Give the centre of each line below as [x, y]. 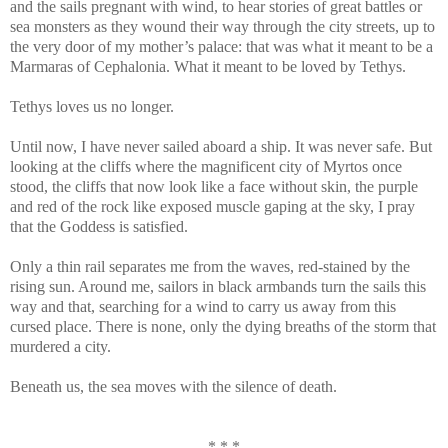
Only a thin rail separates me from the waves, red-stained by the [210, 266]
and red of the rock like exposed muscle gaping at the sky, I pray [212, 206]
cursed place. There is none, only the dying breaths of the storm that [223, 326]
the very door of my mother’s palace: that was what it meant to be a [221, 46]
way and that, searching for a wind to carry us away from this [203, 306]
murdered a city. [60, 346]
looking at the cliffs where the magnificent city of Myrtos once [206, 166]
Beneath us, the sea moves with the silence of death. [173, 386]
